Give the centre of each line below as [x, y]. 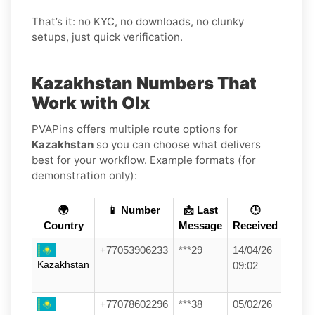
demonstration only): [84, 175]
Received [255, 225]
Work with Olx [91, 103]
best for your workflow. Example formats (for [144, 160]
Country [63, 225]
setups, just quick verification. [107, 37]
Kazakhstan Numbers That [144, 83]
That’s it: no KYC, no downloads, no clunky [138, 21]
